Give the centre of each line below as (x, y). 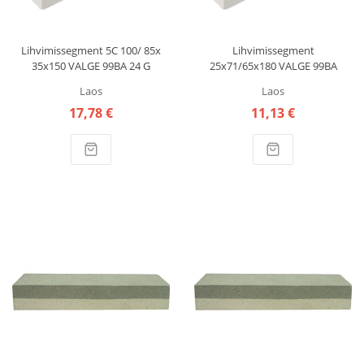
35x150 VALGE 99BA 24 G (91, 65)
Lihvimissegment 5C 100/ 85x (91, 50)
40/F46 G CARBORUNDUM (273, 81)
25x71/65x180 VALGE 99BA (273, 65)
